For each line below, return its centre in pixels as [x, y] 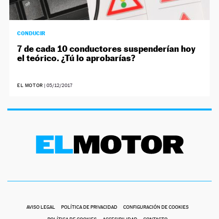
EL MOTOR [30, 86]
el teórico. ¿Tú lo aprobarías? [77, 58]
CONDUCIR [31, 33]
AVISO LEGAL [41, 207]
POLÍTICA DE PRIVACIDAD [89, 207]
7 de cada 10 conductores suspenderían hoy [107, 49]
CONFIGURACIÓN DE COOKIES [156, 207]
